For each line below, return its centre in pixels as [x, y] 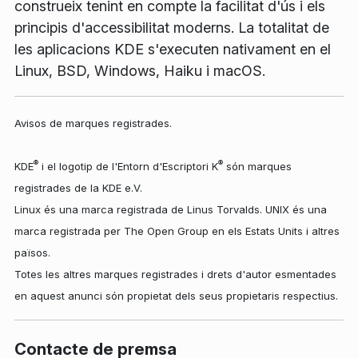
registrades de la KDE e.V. [78, 187]
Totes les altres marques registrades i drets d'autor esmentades [175, 274]
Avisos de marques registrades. [93, 123]
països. [32, 252]
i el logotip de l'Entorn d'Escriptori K [128, 166]
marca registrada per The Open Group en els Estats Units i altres [177, 231]
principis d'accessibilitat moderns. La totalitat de [172, 27]
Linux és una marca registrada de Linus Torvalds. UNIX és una [171, 209]
